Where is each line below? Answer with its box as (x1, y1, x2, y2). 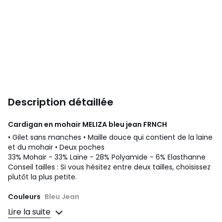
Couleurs (8, 192, 42, 202)
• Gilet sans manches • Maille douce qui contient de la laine (8, 132, 213, 142)
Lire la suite (8, 206, 51, 218)
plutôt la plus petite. (8, 172, 77, 182)
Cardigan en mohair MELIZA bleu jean (8, 119, 143, 129)
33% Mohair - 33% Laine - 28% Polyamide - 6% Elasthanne (8, 152, 206, 162)
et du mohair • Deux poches (8, 142, 105, 152)
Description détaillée (8, 95, 113, 109)
